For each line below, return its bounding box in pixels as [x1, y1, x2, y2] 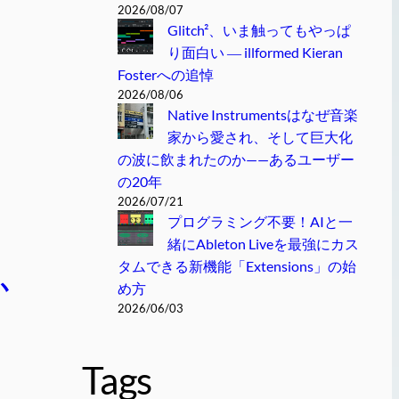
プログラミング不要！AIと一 [167, 213, 353, 231]
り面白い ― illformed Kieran [167, 44, 343, 61]
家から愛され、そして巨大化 [167, 128, 353, 146]
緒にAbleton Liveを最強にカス [167, 235, 359, 253]
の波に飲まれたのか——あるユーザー [118, 151, 354, 168]
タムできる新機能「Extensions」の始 [118, 257, 356, 275]
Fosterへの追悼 [118, 66, 214, 84]
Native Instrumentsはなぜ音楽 [167, 106, 358, 124]
